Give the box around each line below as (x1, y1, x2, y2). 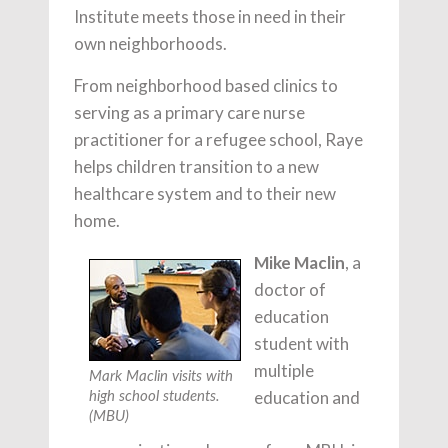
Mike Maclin (254, 252, 345, 273)
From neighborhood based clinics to (74, 75, 338, 96)
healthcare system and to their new (74, 183, 336, 204)
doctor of (254, 279, 326, 300)
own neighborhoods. (74, 33, 227, 54)
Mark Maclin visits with (89, 369, 233, 384)
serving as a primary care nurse (74, 102, 305, 123)
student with (254, 333, 349, 354)
